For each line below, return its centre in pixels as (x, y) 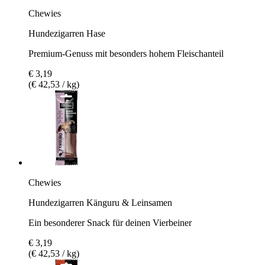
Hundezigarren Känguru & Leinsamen (100, 202)
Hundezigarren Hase (67, 33)
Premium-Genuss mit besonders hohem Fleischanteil (126, 53)
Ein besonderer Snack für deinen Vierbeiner (110, 222)
